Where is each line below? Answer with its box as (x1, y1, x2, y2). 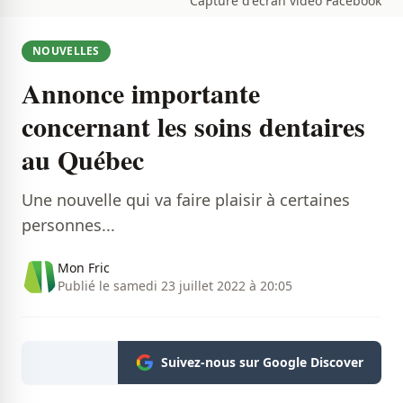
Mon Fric (58, 259, 110, 276)
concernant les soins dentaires (22, 106, 365, 146)
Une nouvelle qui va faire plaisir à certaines (22, 189, 350, 210)
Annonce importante (22, 73, 260, 112)
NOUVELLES (32, 43, 100, 58)
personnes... (22, 214, 115, 236)
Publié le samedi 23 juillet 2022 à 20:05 (58, 277, 292, 294)
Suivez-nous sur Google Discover (161, 354, 363, 371)
